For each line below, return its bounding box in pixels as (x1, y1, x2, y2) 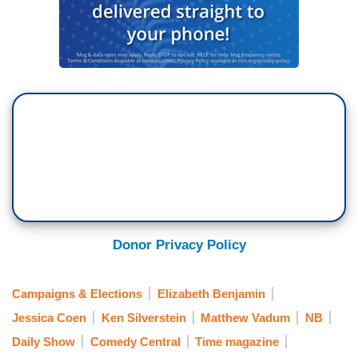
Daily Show (12, 335, 75, 349)
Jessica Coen (12, 310, 86, 324)
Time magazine (195, 335, 279, 349)
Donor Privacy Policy (112, 237, 246, 253)
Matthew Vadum (201, 310, 290, 324)
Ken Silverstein (101, 310, 186, 324)
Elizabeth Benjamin (157, 286, 265, 300)
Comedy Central (89, 335, 181, 349)
